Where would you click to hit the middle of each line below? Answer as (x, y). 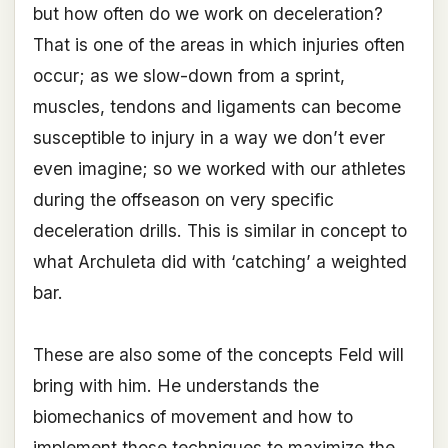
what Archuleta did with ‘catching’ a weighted (219, 262)
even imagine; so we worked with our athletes (219, 169)
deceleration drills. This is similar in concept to (219, 231)
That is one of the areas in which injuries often (218, 45)
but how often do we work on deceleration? (207, 14)
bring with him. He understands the (175, 386)
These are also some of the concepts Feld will (218, 355)
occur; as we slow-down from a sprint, (188, 76)
